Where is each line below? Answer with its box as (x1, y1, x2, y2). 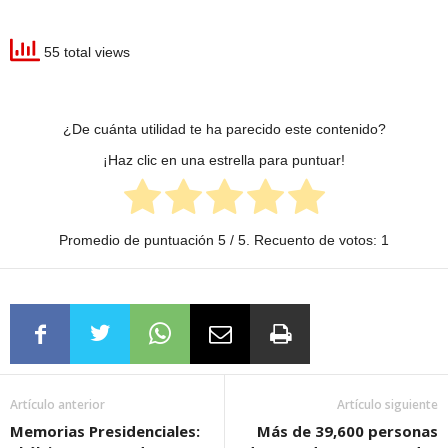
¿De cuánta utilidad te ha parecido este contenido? (62, 121, 386, 138)
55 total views (40, 44, 130, 61)
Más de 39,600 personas (257, 421, 438, 442)
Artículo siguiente (337, 396, 438, 414)
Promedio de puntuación (59, 232, 218, 249)
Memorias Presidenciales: (10, 421, 200, 442)
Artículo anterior (10, 396, 105, 414)
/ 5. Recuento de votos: (226, 232, 381, 249)
